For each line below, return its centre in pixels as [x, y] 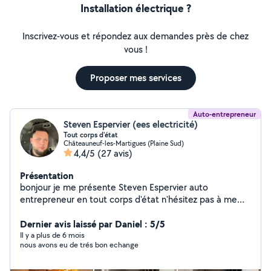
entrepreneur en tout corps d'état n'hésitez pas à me [129, 199]
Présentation [47, 175]
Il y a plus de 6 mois [52, 235]
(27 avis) [115, 153]
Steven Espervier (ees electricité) [131, 124]
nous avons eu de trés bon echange [79, 245]
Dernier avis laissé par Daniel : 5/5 [93, 224]
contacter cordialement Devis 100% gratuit [158, 211]
